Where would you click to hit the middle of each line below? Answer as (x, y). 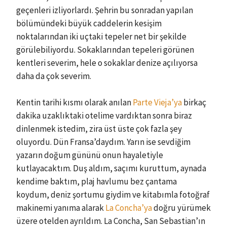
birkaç (194, 102)
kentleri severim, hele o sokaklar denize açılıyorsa (107, 63)
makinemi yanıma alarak (61, 207)
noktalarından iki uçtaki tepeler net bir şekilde (101, 36)
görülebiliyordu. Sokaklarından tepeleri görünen (105, 50)
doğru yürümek (181, 207)
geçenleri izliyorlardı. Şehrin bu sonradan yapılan (105, 10)
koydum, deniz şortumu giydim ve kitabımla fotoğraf (113, 194)
